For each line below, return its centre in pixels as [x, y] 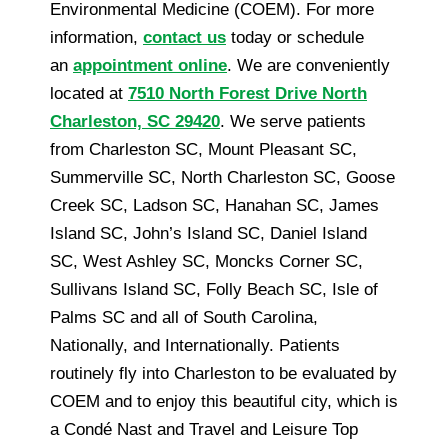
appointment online [150, 65]
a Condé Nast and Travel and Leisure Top [204, 429]
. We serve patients [293, 121]
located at [89, 93]
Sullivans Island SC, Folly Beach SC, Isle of [214, 289]
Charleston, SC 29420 [135, 121]
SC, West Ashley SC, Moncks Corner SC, [206, 261]
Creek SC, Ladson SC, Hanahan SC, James [214, 205]
